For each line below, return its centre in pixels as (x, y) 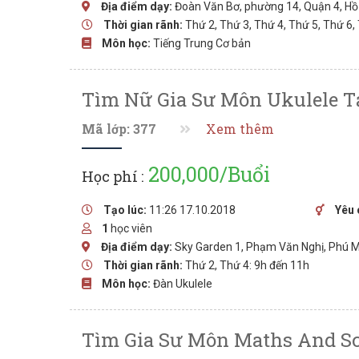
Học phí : (113, 176)
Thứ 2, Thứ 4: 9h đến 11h (247, 265)
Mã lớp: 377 (119, 129)
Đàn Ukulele (183, 284)
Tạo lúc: (125, 210)
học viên (130, 228)
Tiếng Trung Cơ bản (202, 43)
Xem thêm (240, 129)
